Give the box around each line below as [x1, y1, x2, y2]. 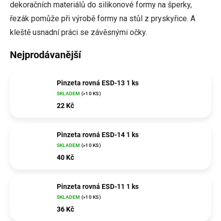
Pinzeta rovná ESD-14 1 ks [57, 130, 139, 139]
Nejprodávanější [10, 49, 81, 61]
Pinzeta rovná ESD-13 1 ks [57, 78, 139, 87]
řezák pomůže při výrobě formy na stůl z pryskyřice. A [10, 14, 195, 23]
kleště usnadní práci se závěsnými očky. [10, 28, 147, 37]
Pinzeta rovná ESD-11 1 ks [57, 182, 139, 190]
